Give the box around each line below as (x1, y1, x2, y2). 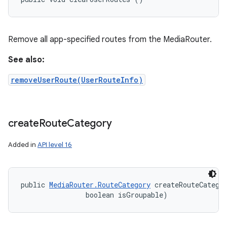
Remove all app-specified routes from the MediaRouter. (8, 34, 212, 45)
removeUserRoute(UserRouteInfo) (11, 75, 143, 85)
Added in (8, 140, 37, 149)
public (21, 180, 49, 190)
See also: (8, 55, 45, 65)
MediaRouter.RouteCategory (49, 180, 150, 190)
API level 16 (37, 140, 72, 149)
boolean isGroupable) (21, 190, 168, 200)
